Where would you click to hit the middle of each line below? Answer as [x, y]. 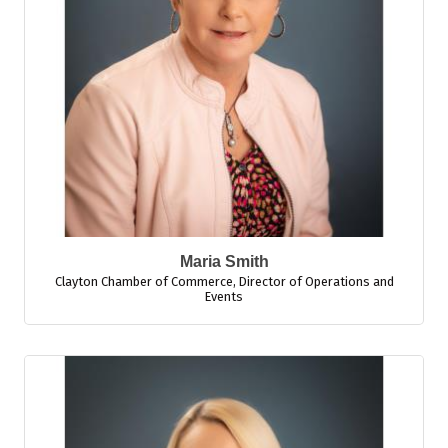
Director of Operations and [316, 281]
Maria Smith [224, 261]
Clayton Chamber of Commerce [143, 281]
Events [224, 296]
